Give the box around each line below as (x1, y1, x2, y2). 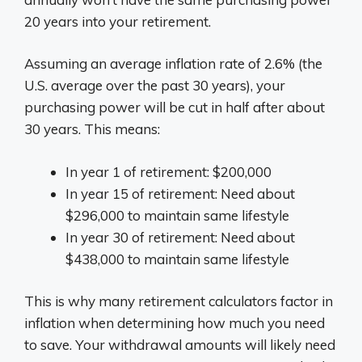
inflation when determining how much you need (24, 314, 325, 331)
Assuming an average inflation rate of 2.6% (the (24, 55, 322, 72)
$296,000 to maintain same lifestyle (65, 206, 289, 224)
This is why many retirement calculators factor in (24, 293, 333, 309)
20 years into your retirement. (24, 12, 211, 30)
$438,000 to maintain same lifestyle (65, 250, 289, 267)
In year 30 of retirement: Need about (65, 228, 295, 246)
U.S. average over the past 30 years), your (24, 77, 285, 94)
